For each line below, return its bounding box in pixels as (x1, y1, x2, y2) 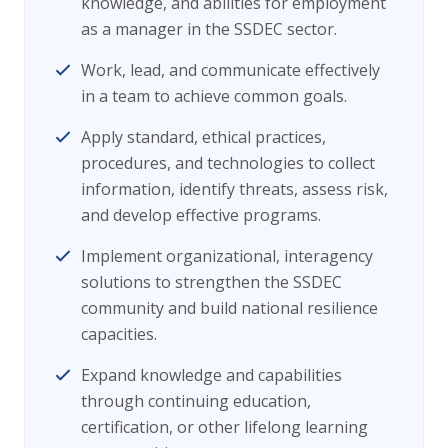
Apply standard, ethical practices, (81, 126, 326, 149)
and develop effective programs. (81, 204, 321, 227)
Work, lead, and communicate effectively (81, 59, 380, 82)
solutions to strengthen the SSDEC (81, 271, 342, 294)
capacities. (81, 323, 157, 346)
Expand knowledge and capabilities (81, 364, 342, 387)
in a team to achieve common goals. (81, 85, 347, 108)
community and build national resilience (81, 297, 378, 320)
